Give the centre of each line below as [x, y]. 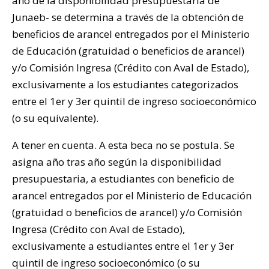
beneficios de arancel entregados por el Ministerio [131, 34]
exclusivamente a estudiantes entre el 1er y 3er [123, 246]
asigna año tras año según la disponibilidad [117, 162]
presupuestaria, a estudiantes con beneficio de [123, 178]
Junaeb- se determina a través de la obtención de [128, 17]
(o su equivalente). [55, 118]
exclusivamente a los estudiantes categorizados [125, 84]
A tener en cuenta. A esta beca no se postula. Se [123, 145]
